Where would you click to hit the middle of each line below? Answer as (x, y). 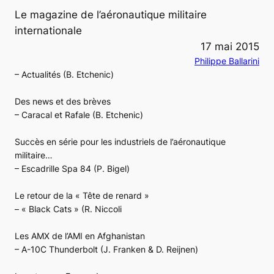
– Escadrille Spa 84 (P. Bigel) (72, 168)
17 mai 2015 (230, 46)
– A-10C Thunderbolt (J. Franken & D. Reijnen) (106, 249)
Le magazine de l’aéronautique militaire (111, 14)
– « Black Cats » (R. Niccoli (68, 209)
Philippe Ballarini (227, 61)
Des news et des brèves (63, 101)
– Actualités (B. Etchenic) (64, 74)
